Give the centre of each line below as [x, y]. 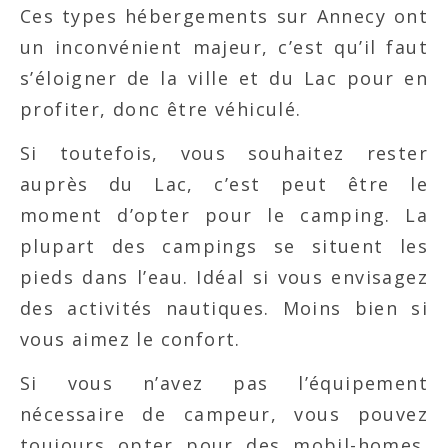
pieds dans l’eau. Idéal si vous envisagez [224, 277]
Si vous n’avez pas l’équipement [224, 383]
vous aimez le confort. [130, 339]
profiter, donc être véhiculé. [161, 109]
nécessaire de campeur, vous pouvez [224, 414]
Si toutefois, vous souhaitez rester [224, 153]
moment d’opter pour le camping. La [224, 215]
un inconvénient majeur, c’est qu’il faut [224, 47]
